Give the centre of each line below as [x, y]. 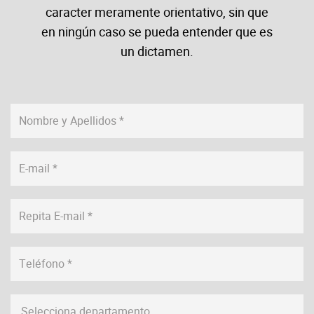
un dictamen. [157, 51]
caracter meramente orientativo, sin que [157, 12]
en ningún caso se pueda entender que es [157, 32]
